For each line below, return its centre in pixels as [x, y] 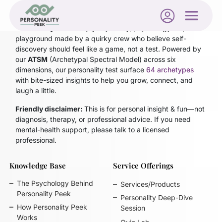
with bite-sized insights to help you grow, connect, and [104, 80]
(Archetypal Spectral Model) [95, 59]
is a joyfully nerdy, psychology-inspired [137, 28]
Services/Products [150, 184]
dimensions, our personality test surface [81, 70]
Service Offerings [143, 166]
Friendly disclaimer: [50, 109]
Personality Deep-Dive [156, 197]
